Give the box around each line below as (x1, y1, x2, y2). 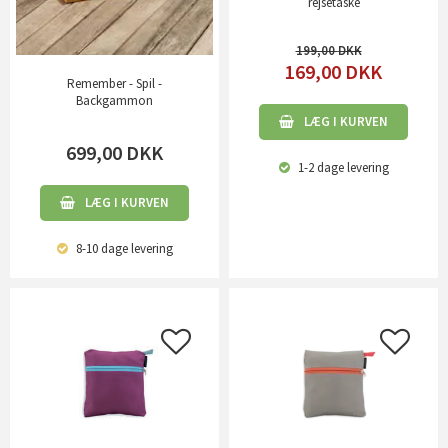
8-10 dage (72, 240, 128, 258)
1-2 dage (294, 158, 344, 176)
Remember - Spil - (67, 75, 162, 93)
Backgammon (76, 92, 153, 110)
